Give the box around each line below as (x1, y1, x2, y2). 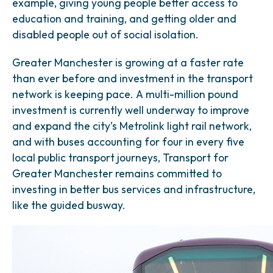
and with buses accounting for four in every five (12, 135, 244, 149)
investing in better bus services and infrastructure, (12, 182, 255, 196)
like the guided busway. (12, 198, 126, 212)
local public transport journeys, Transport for (12, 151, 229, 165)
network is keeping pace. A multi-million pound (12, 87, 238, 101)
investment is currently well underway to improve (12, 103, 249, 117)
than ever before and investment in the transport (12, 71, 253, 85)
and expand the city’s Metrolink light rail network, (12, 119, 252, 133)
